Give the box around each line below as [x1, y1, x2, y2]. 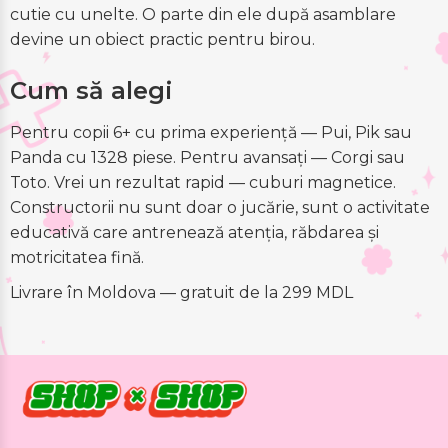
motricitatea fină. [10, 248, 144, 268]
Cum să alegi [10, 76, 173, 106]
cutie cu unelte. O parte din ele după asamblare [10, 5, 396, 25]
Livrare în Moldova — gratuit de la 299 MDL [10, 283, 353, 303]
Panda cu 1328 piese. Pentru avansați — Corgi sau [10, 148, 405, 168]
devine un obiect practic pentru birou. [10, 30, 315, 50]
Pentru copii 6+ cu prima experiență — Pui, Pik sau [10, 123, 412, 143]
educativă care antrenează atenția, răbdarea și [10, 223, 379, 243]
